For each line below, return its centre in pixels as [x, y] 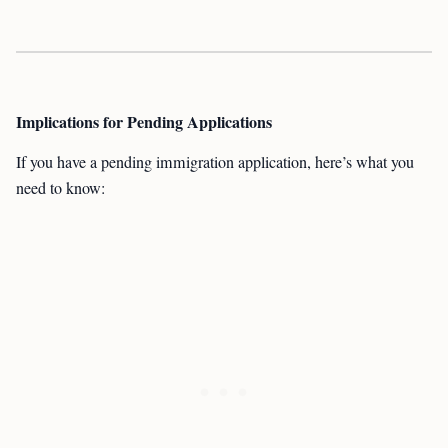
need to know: [60, 188]
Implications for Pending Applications [144, 121]
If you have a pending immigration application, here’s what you [215, 162]
